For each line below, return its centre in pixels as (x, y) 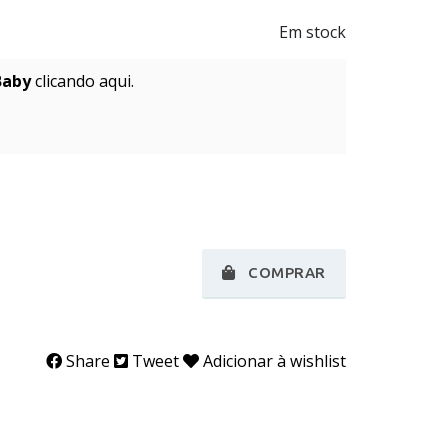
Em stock (312, 32)
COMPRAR (284, 272)
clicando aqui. (82, 81)
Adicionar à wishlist (274, 360)
